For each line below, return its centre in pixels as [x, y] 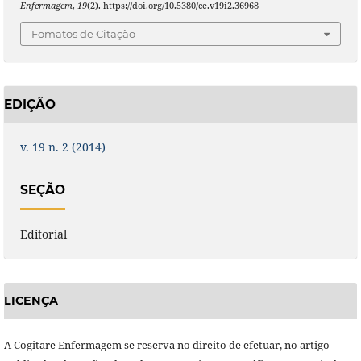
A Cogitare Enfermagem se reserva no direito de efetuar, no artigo [166, 344]
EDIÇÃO [29, 105]
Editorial [43, 234]
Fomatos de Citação [83, 34]
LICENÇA [31, 301]
